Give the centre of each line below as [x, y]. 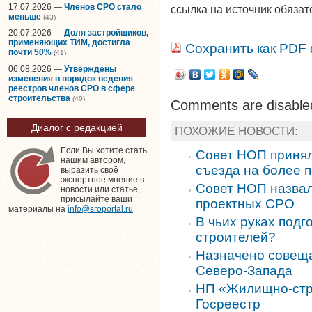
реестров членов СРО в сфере [72, 88]
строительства [39, 98]
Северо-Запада [244, 270]
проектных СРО [245, 203]
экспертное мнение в [102, 180]
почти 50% [30, 53]
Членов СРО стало [103, 7]
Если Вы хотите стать [104, 151]
